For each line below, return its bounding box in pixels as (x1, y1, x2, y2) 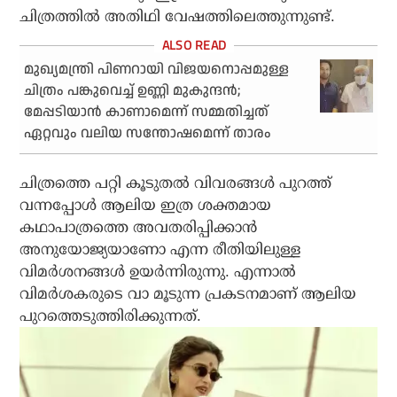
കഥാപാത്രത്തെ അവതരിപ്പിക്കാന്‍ (19, 219, 258, 237)
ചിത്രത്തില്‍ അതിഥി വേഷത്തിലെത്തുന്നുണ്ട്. (19, 8, 336, 26)
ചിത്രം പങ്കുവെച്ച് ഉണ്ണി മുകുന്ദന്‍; (24, 81, 241, 102)
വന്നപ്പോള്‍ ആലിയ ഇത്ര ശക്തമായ (19, 197, 272, 214)
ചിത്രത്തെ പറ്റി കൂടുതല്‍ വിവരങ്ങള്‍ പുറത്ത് (19, 175, 332, 192)
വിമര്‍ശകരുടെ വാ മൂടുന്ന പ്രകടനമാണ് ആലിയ (19, 285, 357, 303)
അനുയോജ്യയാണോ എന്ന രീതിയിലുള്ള (19, 241, 301, 259)
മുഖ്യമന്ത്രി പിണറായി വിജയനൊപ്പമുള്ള (24, 59, 290, 81)
